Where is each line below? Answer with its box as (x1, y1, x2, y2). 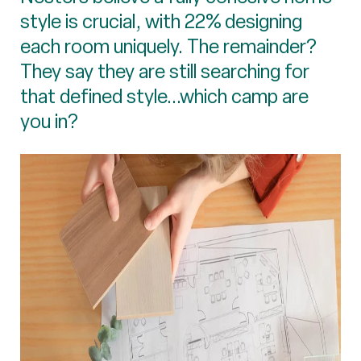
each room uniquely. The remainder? (20, 33, 317, 59)
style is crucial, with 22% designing (20, 8, 302, 34)
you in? (20, 108, 78, 134)
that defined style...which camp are (20, 83, 309, 109)
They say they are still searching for (20, 58, 309, 84)
